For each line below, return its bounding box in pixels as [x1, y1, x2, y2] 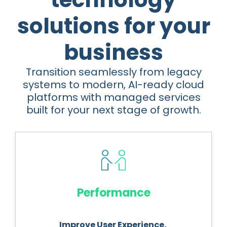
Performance [77, 185, 150, 201]
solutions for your [17, 11, 210, 41]
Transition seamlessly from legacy [25, 65, 202, 79]
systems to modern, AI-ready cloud [23, 78, 204, 92]
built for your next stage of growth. [26, 103, 201, 117]
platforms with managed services [26, 90, 201, 104]
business [64, 37, 163, 67]
